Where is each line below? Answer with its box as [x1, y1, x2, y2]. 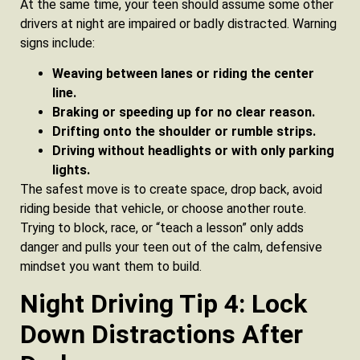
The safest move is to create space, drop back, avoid [20, 182, 322, 198]
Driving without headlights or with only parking [52, 143, 334, 159]
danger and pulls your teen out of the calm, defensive [20, 239, 322, 256]
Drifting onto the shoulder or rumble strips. [52, 124, 316, 140]
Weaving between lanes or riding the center [52, 66, 314, 82]
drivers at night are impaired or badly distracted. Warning [20, 15, 337, 31]
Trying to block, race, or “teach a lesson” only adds [20, 220, 304, 236]
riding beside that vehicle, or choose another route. [20, 201, 306, 217]
